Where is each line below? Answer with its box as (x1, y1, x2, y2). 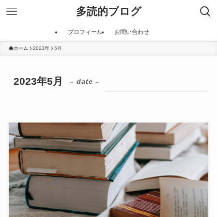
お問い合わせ (114, 29, 149, 35)
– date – (70, 77, 100, 86)
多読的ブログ (76, 5, 141, 17)
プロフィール (68, 29, 103, 35)
